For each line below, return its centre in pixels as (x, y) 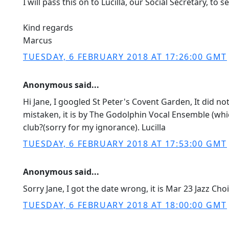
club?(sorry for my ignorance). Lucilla (94, 127)
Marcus (38, 40)
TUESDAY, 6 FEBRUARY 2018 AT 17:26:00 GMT (125, 57)
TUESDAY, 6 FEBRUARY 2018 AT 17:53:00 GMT (125, 144)
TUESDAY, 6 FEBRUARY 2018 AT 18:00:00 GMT (125, 205)
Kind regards (48, 28)
